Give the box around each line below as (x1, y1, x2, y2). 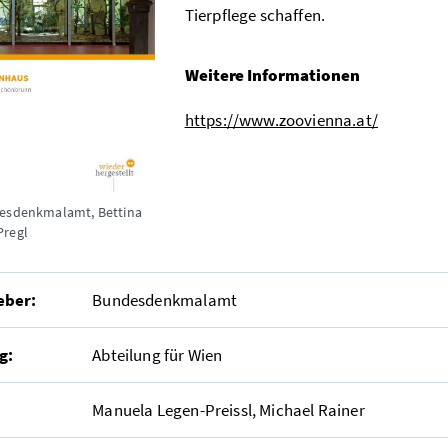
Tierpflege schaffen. (184, 3, 326, 26)
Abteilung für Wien (92, 343, 223, 366)
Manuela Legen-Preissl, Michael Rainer (92, 398, 365, 421)
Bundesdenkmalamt (92, 288, 238, 311)
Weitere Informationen (184, 63, 361, 86)
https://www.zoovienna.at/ (184, 108, 379, 131)
